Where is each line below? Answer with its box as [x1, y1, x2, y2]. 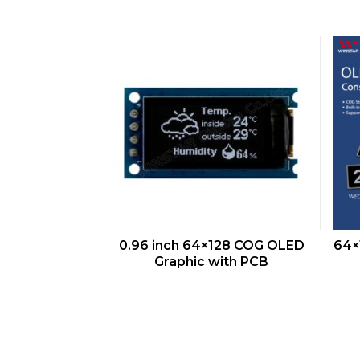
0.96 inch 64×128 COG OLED [118, 238, 305, 254]
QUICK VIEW [172, 236, 268, 252]
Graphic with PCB [154, 254, 268, 270]
